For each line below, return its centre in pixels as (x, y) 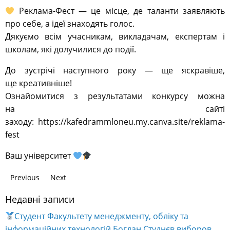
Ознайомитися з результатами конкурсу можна (115, 96)
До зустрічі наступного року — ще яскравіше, (115, 71)
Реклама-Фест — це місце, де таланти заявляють (120, 11)
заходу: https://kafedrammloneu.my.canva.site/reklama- (115, 122)
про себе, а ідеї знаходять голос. (70, 24)
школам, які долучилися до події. (71, 50)
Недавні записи (40, 199)
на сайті (115, 109)
